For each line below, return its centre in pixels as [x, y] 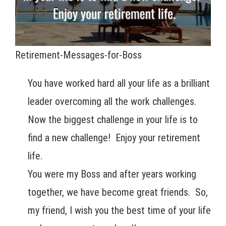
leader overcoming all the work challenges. [112, 102]
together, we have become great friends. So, [118, 192]
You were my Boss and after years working [112, 174]
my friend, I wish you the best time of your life [119, 211]
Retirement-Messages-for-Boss [78, 55]
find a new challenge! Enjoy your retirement [114, 138]
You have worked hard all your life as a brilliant [119, 83]
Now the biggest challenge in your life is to [113, 120]
